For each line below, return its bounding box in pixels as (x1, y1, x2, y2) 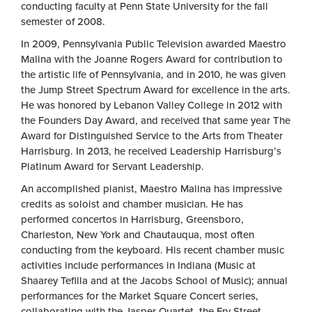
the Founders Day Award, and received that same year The (21, 114, 290, 127)
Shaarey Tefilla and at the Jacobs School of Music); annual (21, 274, 288, 288)
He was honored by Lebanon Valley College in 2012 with (21, 99, 282, 112)
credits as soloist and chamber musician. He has (21, 198, 243, 211)
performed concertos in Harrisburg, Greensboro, (21, 213, 244, 226)
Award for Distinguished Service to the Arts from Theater (21, 130, 283, 143)
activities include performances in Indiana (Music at (21, 259, 256, 272)
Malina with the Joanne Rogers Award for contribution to (21, 53, 283, 66)
